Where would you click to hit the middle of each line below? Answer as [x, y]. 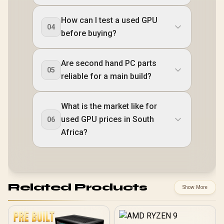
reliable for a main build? [106, 76]
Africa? [74, 132]
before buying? [89, 33]
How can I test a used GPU [109, 20]
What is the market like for [109, 106]
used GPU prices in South [107, 119]
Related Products [77, 187]
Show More [195, 187]
